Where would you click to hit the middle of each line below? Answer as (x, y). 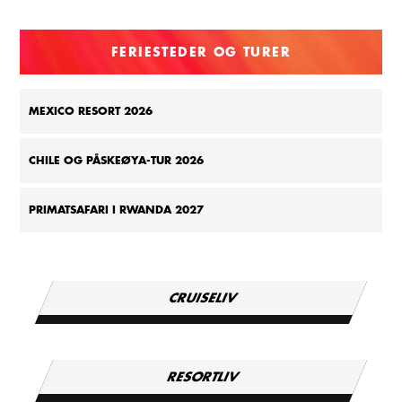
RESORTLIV (203, 377)
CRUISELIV (203, 298)
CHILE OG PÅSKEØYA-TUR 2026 (117, 161)
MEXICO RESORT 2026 (91, 112)
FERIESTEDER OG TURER (201, 52)
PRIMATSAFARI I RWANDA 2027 (117, 210)
